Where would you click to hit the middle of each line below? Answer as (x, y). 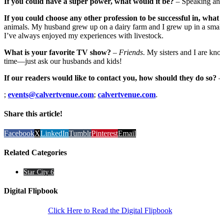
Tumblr (80, 133)
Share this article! (33, 114)
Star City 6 (39, 172)
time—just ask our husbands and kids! (63, 61)
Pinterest (105, 133)
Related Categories (35, 152)
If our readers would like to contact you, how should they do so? (110, 78)
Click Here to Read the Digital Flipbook (110, 210)
